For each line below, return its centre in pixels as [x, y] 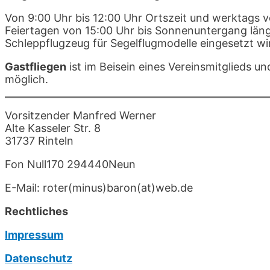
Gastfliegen [36, 66]
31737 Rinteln [39, 140]
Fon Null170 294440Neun [70, 164]
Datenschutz [39, 258]
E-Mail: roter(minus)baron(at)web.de [99, 187]
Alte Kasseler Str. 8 [53, 128]
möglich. [27, 79]
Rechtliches [36, 211]
